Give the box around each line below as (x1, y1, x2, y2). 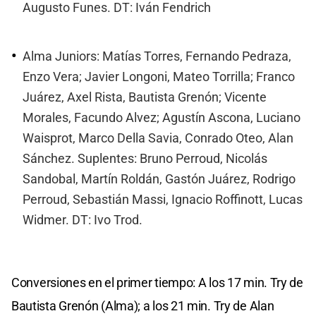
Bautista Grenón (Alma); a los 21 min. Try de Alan (11, 298, 274, 313)
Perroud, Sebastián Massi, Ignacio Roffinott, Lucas (23, 193, 303, 207)
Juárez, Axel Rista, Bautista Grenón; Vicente (23, 90, 267, 105)
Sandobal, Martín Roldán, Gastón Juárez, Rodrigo (23, 172, 296, 187)
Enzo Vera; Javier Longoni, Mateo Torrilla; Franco (23, 70, 295, 85)
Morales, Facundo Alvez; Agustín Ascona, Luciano (23, 111, 300, 126)
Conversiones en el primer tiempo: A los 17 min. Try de (11, 274, 303, 290)
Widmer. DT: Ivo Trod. (23, 213, 142, 228)
